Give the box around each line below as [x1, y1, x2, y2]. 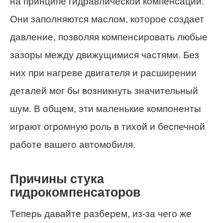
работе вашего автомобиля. [10, 139, 135, 150]
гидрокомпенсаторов [10, 186, 140, 200]
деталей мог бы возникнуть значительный [10, 86, 198, 97]
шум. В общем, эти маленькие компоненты [10, 104, 201, 114]
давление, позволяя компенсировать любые [10, 32, 208, 43]
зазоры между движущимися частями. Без [10, 50, 199, 61]
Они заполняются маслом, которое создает [10, 14, 204, 25]
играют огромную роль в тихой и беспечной [10, 121, 205, 132]
